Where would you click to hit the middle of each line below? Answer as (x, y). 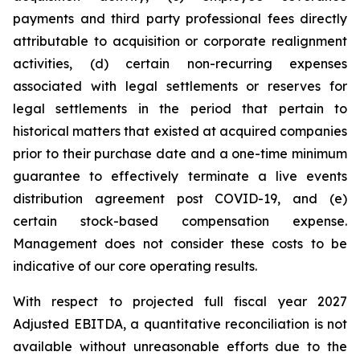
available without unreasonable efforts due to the (180, 347)
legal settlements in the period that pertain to (180, 109)
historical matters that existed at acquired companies (180, 131)
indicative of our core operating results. (135, 266)
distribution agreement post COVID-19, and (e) (180, 199)
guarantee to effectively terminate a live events (180, 176)
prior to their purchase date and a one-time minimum (180, 154)
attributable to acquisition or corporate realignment (180, 41)
